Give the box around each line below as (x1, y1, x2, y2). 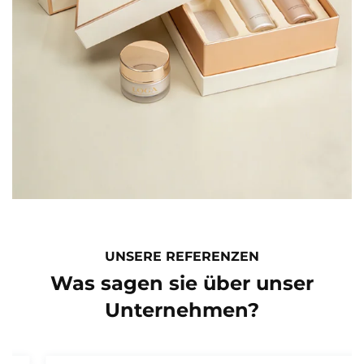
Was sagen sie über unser (50, 271, 314, 295)
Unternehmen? (105, 297, 259, 322)
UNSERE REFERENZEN (105, 248, 259, 264)
